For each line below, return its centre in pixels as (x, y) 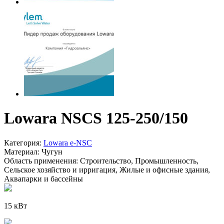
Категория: (23, 142)
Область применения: (41, 160)
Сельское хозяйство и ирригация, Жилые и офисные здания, (107, 169)
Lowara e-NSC (68, 142)
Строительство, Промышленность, (138, 160)
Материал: (22, 151)
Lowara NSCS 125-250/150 (96, 118)
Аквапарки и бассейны (43, 178)
